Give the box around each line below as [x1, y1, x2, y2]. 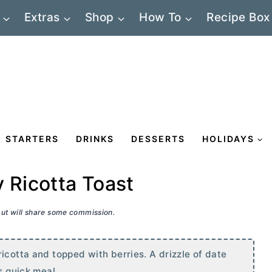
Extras [24, 10, 60, 25]
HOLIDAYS [202, 133, 254, 144]
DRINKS [76, 133, 114, 144]
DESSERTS [131, 133, 185, 144]
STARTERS [5, 133, 59, 144]
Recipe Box [206, 10, 270, 25]
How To [139, 10, 182, 25]
